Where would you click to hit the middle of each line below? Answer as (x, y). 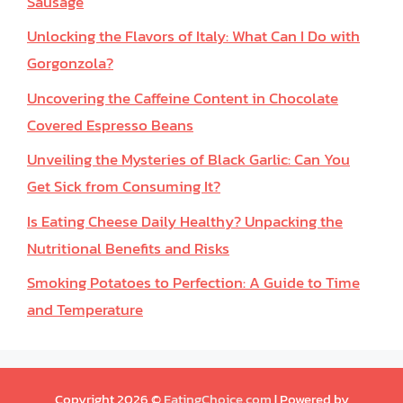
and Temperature (85, 309)
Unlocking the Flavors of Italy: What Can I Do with (193, 36)
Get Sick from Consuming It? (124, 186)
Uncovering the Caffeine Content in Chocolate (183, 98)
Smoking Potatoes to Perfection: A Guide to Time (193, 282)
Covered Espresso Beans (110, 125)
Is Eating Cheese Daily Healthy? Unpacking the (185, 221)
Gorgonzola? (70, 63)
